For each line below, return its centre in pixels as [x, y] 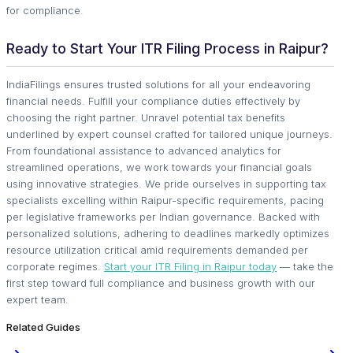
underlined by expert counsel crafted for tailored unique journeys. [169, 134]
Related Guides [43, 327]
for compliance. [45, 10]
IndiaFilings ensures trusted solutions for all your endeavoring [158, 84]
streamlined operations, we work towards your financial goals [159, 167]
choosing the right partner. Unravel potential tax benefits [146, 117]
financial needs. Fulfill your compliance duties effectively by [153, 100]
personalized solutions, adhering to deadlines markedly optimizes [168, 233]
